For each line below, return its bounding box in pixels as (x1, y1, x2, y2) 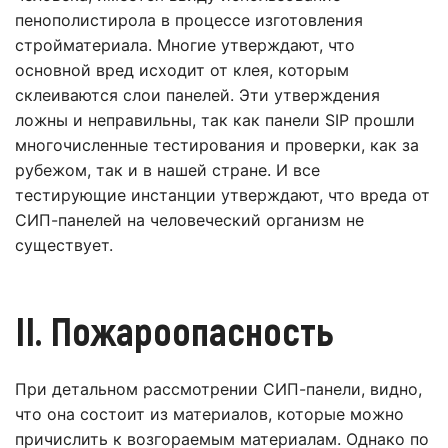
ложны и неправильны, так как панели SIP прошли (15, 110, 415, 131)
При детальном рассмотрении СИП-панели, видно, (15, 379, 422, 400)
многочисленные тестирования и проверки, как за (15, 135, 419, 156)
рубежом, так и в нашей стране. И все (15, 160, 320, 181)
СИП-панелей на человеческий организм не (15, 210, 364, 231)
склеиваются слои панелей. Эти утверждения (15, 85, 380, 106)
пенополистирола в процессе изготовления (15, 10, 363, 31)
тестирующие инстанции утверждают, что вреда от (15, 185, 430, 206)
